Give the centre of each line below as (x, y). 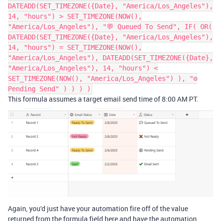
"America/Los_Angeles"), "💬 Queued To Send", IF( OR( (110, 26)
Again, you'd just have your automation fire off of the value (98, 208)
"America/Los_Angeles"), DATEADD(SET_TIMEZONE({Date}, (110, 57)
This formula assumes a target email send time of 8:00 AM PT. (103, 99)
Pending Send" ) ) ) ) (49, 89)
